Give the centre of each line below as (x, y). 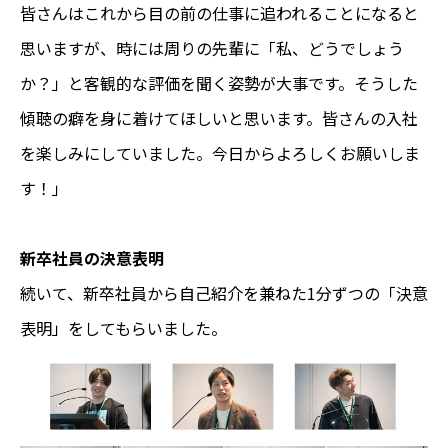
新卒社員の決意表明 (92, 258)
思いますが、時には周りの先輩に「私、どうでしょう (212, 48)
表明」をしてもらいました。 (123, 328)
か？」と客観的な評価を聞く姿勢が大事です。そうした (219, 83)
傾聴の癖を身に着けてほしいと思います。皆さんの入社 (219, 118)
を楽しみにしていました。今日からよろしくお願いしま (220, 153)
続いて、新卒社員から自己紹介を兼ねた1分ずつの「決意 (224, 293)
